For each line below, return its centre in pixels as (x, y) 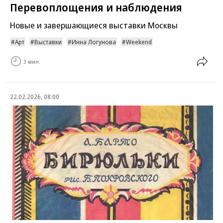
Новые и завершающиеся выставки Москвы (94, 25)
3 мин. (32, 61)
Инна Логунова (94, 42)
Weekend (139, 42)
